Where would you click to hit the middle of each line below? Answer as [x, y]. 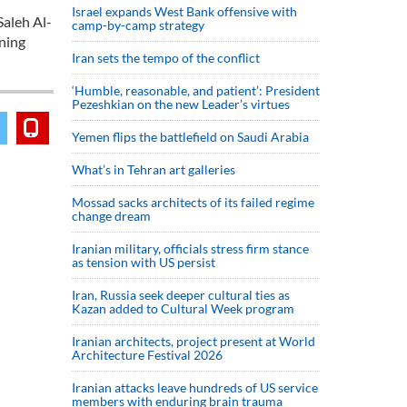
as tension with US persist [144, 262]
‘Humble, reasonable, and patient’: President [196, 90]
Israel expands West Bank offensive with [184, 11]
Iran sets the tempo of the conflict [166, 58]
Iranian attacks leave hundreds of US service [195, 387]
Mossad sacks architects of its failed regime [193, 202]
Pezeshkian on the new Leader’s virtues [182, 104]
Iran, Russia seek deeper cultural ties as [181, 295]
